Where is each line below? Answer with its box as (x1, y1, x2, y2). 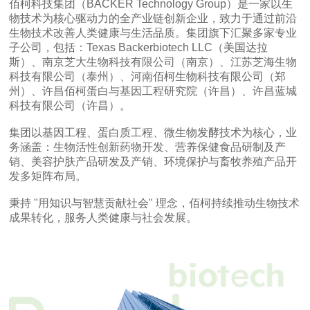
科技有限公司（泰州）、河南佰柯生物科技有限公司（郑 (9, 71, 286, 83)
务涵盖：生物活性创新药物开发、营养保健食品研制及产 (9, 141, 286, 154)
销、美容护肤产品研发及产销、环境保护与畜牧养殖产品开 (9, 156, 298, 168)
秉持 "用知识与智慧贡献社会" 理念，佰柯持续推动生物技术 (9, 197, 300, 210)
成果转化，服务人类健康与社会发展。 (9, 212, 198, 224)
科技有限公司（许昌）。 (9, 100, 131, 112)
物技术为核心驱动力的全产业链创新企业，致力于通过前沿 (9, 12, 298, 25)
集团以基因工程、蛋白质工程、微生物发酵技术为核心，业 (9, 127, 298, 139)
